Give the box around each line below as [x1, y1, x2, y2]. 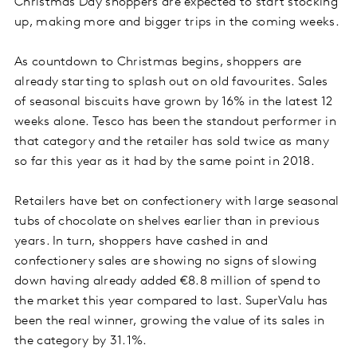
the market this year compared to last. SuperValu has [14, 295, 328, 308]
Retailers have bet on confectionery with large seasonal [14, 195, 339, 209]
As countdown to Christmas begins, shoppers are [14, 56, 302, 69]
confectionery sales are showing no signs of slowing [14, 255, 317, 269]
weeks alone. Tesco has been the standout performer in [14, 116, 336, 129]
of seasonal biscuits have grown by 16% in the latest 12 [14, 96, 333, 109]
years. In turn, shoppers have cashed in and [14, 235, 268, 249]
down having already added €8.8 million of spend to [14, 275, 320, 288]
